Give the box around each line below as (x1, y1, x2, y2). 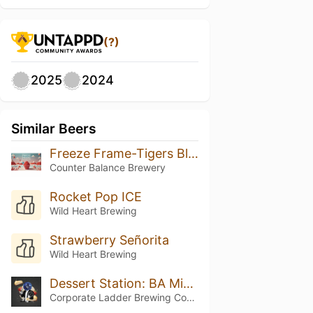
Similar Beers (11, 120, 96, 137)
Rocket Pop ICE (49, 189, 142, 204)
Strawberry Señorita (49, 232, 169, 247)
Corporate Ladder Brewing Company (186, 291, 195, 303)
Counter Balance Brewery (49, 161, 166, 173)
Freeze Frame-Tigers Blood (187, 146, 198, 161)
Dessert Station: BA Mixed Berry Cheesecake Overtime (182, 275, 194, 291)
